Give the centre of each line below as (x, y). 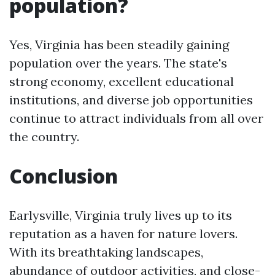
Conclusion (64, 176)
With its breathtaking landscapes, (106, 252)
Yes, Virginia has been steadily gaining (119, 45)
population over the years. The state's (118, 63)
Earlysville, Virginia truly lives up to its (121, 215)
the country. (44, 137)
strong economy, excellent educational (122, 81)
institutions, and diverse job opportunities (131, 100)
